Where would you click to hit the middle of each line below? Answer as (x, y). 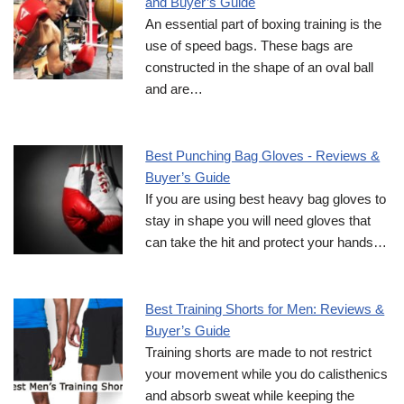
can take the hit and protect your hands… (266, 243)
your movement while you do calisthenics (267, 374)
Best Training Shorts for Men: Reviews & (265, 309)
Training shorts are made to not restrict (259, 353)
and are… (174, 89)
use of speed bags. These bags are (249, 46)
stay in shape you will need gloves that (258, 221)
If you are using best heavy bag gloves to (266, 199)
